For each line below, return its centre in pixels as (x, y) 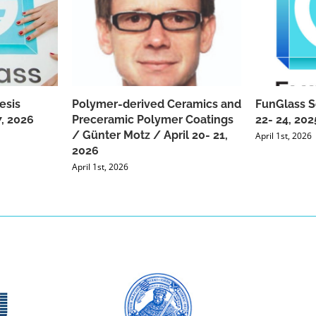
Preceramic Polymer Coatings (153, 120)
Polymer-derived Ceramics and (157, 104)
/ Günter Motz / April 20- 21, (150, 135)
